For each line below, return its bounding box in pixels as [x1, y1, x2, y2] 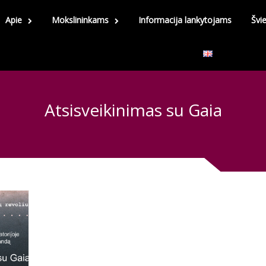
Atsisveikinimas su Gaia [44, 98, 222, 121]
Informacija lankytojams [138, 14, 232, 26]
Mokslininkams [52, 14, 109, 26]
